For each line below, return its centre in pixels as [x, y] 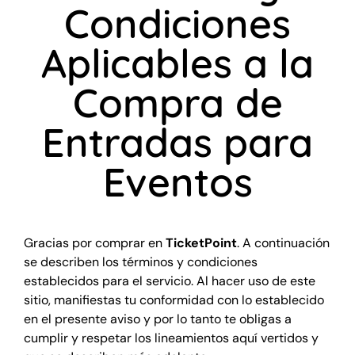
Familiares [201, 50]
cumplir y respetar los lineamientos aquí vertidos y [171, 338]
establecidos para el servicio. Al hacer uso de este [169, 281]
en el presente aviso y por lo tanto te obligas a [157, 319]
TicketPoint [201, 242]
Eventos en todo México [246, 16]
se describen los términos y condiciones [140, 261]
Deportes [201, 103]
